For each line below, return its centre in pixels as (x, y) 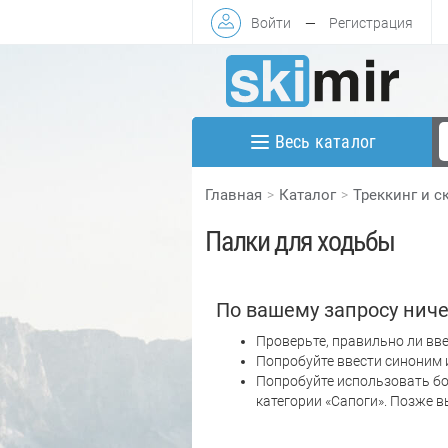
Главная (234, 194)
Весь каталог (325, 142)
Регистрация (370, 22)
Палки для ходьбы (300, 241)
